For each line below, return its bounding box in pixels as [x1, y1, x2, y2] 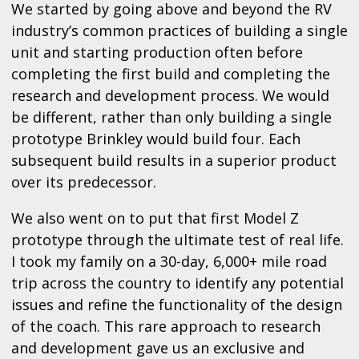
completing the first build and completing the [11, 64, 330, 84]
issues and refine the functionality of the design [11, 295, 342, 315]
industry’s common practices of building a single [11, 21, 348, 41]
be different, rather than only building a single [11, 107, 332, 127]
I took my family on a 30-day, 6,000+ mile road [11, 252, 327, 272]
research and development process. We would [11, 86, 329, 106]
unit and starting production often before [11, 42, 303, 63]
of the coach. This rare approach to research [11, 317, 321, 337]
